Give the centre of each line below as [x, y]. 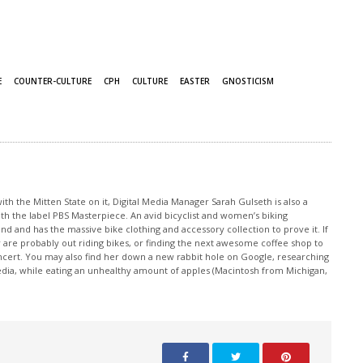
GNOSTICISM [248, 81]
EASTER [195, 81]
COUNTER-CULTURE [53, 81]
